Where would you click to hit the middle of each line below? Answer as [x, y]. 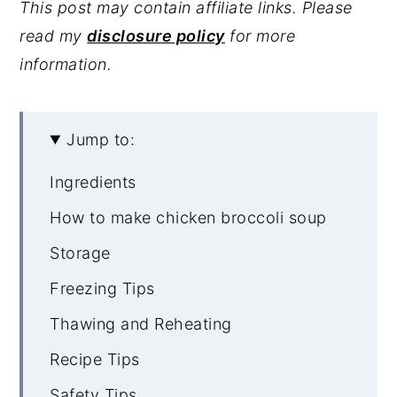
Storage [80, 253]
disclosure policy [156, 35]
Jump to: [101, 139]
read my [54, 35]
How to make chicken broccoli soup [188, 217]
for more [260, 35]
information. [66, 64]
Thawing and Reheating [141, 323]
